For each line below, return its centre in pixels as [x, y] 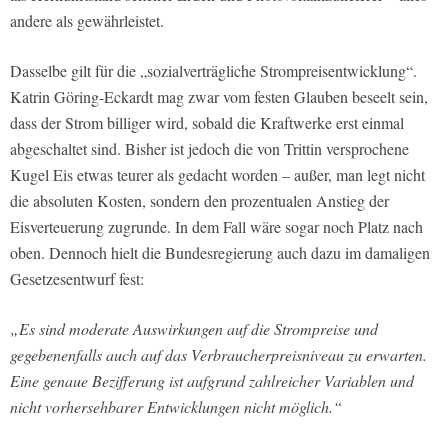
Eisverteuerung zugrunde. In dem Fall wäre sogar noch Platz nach [216, 227]
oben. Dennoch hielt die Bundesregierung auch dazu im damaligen [220, 253]
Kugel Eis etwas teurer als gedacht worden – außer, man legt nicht [217, 175]
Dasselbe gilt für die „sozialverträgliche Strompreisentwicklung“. [213, 71]
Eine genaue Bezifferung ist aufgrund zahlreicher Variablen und [212, 381]
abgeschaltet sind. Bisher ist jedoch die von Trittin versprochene [209, 149]
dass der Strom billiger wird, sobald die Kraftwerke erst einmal [207, 123]
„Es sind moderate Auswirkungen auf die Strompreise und [194, 329]
